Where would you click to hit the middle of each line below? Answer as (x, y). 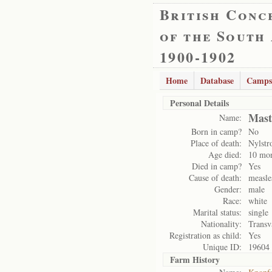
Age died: (225, 155)
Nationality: (221, 224)
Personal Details (199, 103)
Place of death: (216, 143)
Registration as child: (206, 235)
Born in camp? (216, 131)
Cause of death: (215, 178)
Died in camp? (217, 166)
